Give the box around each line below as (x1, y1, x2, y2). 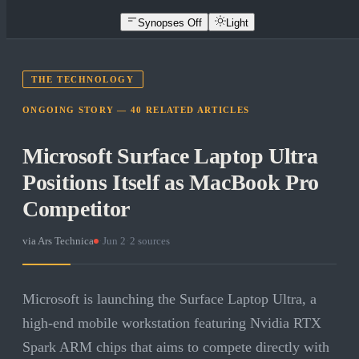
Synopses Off (138, 16, 202, 29)
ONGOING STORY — (22, 105, 131, 115)
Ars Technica (38, 235, 94, 248)
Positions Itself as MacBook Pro (22, 170, 319, 196)
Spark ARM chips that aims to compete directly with (22, 339, 329, 356)
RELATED (142, 105, 197, 115)
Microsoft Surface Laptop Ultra (22, 143, 318, 169)
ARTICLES (196, 105, 250, 115)
